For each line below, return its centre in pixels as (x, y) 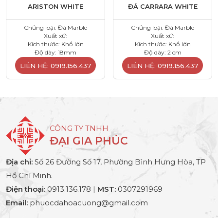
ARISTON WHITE (55, 7)
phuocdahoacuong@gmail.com (88, 202)
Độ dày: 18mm (55, 52)
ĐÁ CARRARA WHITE (163, 7)
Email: (17, 202)
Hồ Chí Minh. (29, 175)
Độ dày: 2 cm (163, 52)
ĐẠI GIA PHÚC (89, 141)
